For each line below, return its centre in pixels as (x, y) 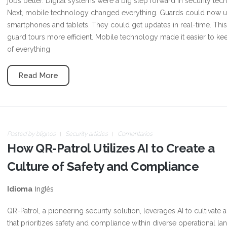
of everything (29, 49)
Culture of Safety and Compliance (103, 166)
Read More (38, 75)
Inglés (43, 189)
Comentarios (135, 134)
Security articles (87, 134)
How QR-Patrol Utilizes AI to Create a (111, 148)
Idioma (20, 189)
